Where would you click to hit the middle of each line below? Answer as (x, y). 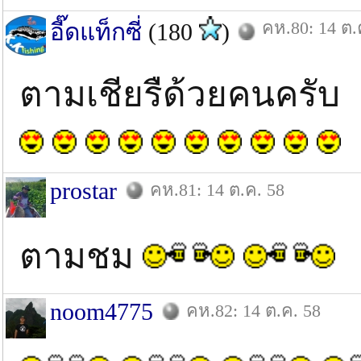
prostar (83, 191)
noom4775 (102, 311)
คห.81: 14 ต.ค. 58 (217, 190)
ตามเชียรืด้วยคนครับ (180, 95)
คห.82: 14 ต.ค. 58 (253, 311)
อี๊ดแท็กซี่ (96, 32)
